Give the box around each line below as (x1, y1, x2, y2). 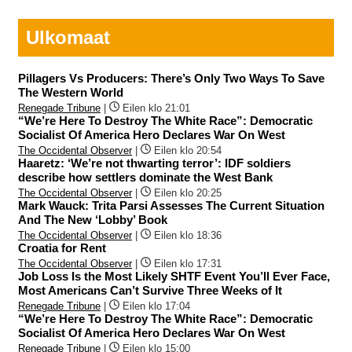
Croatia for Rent (18, 241, 106, 255)
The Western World (18, 86, 123, 100)
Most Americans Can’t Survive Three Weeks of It (18, 284, 282, 298)
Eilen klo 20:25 (154, 187, 222, 200)
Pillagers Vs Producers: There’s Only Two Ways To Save (18, 71, 324, 86)
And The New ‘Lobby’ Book (18, 213, 167, 227)
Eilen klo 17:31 (154, 258, 222, 270)
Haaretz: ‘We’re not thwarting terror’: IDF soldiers (18, 156, 291, 170)
